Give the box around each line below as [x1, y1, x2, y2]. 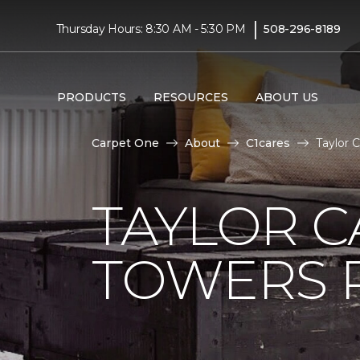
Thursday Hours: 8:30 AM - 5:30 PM [55, 21, 246, 36]
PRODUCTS [56, 89, 126, 104]
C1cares [246, 136, 290, 150]
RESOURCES [153, 89, 228, 104]
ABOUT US [255, 89, 318, 104]
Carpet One [92, 136, 159, 150]
